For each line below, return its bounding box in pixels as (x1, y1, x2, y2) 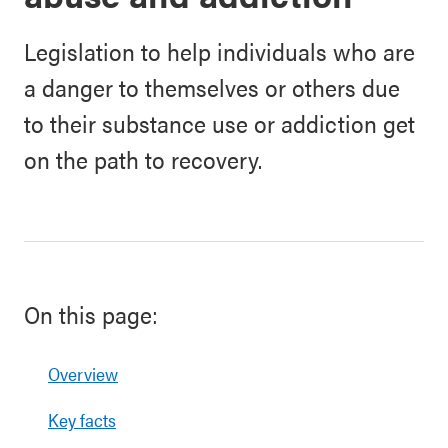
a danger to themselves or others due (24, 70, 400, 104)
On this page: (24, 297, 158, 331)
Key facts (48, 407, 116, 432)
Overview (48, 361, 118, 386)
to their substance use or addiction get (24, 106, 415, 140)
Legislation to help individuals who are (24, 34, 415, 68)
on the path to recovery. (24, 142, 262, 176)
